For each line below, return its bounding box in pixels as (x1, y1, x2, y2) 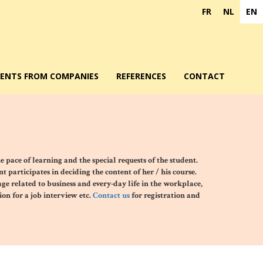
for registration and (129, 190, 200, 201)
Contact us (92, 190, 130, 201)
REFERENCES (116, 70, 166, 82)
